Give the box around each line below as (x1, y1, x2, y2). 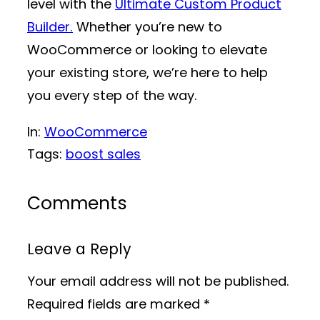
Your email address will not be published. (27, 272, 289, 291)
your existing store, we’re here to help (27, 64, 268, 82)
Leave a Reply (27, 238, 131, 259)
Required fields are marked (27, 295, 204, 314)
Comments (27, 190, 127, 216)
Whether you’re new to (73, 18, 222, 36)
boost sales (66, 144, 141, 163)
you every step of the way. (27, 86, 197, 105)
